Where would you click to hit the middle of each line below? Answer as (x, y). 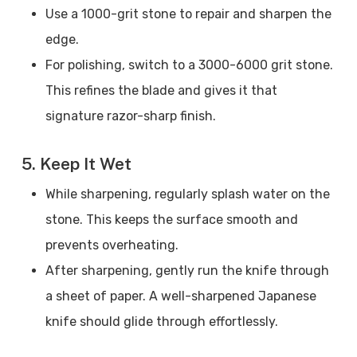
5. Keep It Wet (76, 164)
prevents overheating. (115, 245)
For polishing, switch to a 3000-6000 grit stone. (189, 65)
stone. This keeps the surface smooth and (171, 220)
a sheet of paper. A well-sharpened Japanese (180, 296)
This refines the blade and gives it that (161, 90)
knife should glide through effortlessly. (165, 322)
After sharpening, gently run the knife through (187, 271)
